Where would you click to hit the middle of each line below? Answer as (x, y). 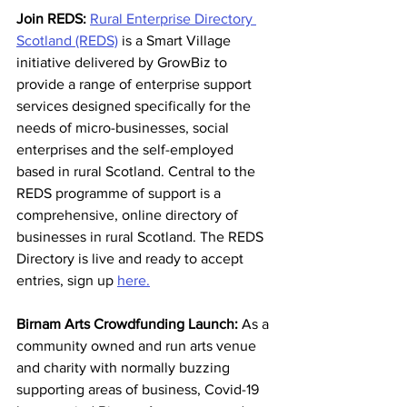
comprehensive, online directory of (129, 215)
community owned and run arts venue (138, 346)
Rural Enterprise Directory (173, 19)
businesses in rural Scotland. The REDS (142, 237)
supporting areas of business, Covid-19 (139, 390)
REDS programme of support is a (120, 194)
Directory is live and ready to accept (132, 259)
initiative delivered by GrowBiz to (124, 63)
